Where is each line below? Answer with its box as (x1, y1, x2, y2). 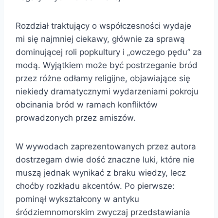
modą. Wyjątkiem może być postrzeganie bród (16, 60, 198, 70)
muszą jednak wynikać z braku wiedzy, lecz (16, 167, 186, 178)
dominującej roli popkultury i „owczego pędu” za (16, 47, 202, 57)
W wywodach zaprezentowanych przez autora (16, 141, 196, 151)
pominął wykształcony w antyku (16, 194, 139, 204)
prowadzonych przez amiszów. (16, 112, 136, 123)
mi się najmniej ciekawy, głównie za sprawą (16, 34, 185, 44)
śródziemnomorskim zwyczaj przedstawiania (16, 207, 190, 217)
